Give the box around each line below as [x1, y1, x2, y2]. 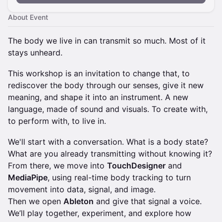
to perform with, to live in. [8, 116, 106, 126]
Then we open [8, 196, 63, 206]
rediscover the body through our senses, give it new [8, 80, 204, 90]
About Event [8, 13, 48, 21]
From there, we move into [8, 161, 107, 170]
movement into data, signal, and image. [8, 184, 156, 194]
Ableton [63, 196, 94, 206]
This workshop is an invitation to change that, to [8, 68, 190, 78]
